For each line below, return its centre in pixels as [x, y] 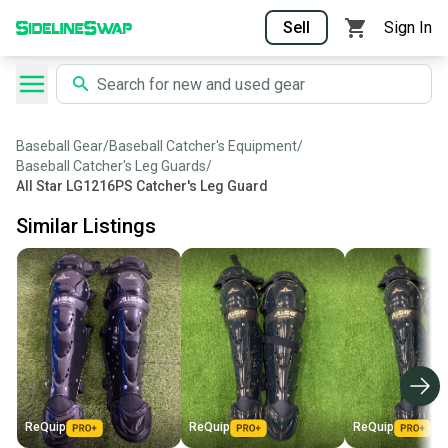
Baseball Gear [59, 146]
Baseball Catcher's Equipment [203, 146]
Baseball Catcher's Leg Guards [111, 166]
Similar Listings [86, 226]
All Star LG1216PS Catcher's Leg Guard [142, 186]
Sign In [408, 27]
